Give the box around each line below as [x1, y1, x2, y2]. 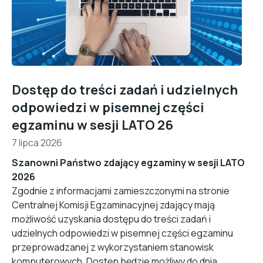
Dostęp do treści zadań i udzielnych [12, 81, 238, 99]
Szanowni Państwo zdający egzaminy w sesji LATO [12, 156, 245, 169]
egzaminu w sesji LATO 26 [12, 116, 173, 134]
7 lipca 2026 [12, 136, 62, 149]
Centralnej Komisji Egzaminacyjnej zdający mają [12, 198, 215, 211]
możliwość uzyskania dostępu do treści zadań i [12, 213, 211, 225]
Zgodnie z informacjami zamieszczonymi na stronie [12, 184, 230, 197]
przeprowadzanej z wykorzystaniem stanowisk [12, 241, 214, 254]
